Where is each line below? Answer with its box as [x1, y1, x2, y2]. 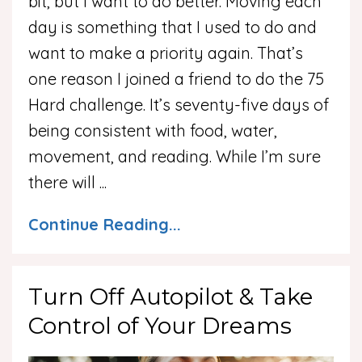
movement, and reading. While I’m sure [28, 145, 321, 166]
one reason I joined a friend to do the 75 [28, 68, 324, 89]
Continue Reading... [28, 213, 181, 234]
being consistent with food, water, [28, 120, 277, 141]
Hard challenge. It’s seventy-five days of [28, 94, 329, 115]
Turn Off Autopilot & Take [28, 282, 313, 310]
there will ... [28, 171, 107, 192]
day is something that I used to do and [28, 16, 317, 37]
